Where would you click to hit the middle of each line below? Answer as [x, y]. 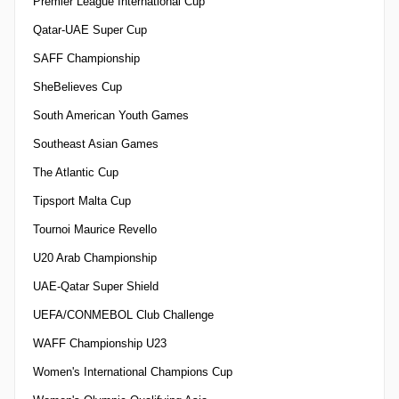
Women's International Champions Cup [133, 371]
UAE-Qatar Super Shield [96, 286]
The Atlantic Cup [76, 172]
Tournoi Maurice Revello [95, 229]
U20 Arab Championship [95, 257]
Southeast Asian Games [96, 143]
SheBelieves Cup [77, 86]
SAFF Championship [86, 58]
